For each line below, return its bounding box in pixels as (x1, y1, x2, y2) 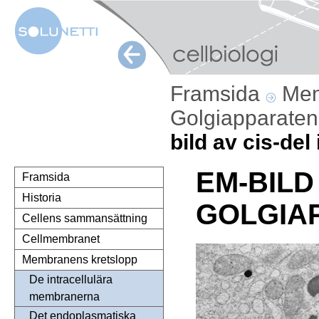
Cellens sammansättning (22, 212, 147, 225)
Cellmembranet (22, 233, 100, 246)
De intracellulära (29, 273, 113, 286)
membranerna (29, 291, 100, 303)
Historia (22, 192, 61, 204)
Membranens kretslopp (22, 253, 137, 266)
